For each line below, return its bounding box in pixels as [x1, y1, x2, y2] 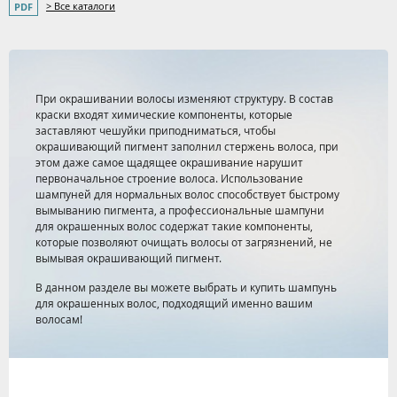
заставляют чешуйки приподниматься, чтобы [35, 123, 276, 137]
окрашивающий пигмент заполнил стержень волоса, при [35, 139, 339, 153]
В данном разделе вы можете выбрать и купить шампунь [35, 280, 337, 294]
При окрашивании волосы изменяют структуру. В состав [35, 91, 333, 105]
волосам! [35, 312, 82, 326]
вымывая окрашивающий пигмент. [35, 251, 222, 265]
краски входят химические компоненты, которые [35, 107, 292, 121]
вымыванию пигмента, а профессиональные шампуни [35, 203, 324, 217]
